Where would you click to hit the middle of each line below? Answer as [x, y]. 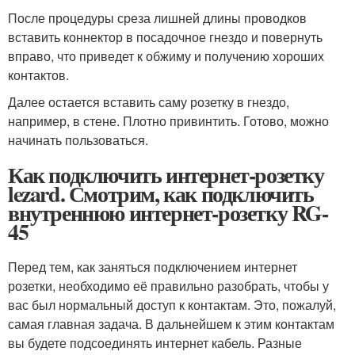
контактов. [38, 75]
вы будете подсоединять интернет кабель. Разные [155, 343]
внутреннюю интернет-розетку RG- [168, 213]
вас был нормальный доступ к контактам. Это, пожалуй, [172, 305]
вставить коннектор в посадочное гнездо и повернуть [165, 37]
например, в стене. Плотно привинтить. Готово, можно [168, 121]
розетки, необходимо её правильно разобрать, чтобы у [168, 286]
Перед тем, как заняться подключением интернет [153, 267]
